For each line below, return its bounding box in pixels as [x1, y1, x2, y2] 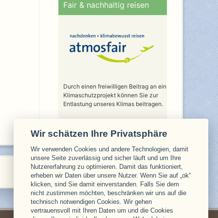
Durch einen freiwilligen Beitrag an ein [63, 82, 166, 90]
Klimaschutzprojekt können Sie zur [63, 91, 158, 99]
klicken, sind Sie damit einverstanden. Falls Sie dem [31, 180, 180, 188]
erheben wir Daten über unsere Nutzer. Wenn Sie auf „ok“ [31, 171, 191, 179]
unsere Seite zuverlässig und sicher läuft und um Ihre [31, 154, 182, 162]
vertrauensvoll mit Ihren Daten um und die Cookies [31, 206, 174, 214]
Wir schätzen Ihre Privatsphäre [31, 128, 168, 139]
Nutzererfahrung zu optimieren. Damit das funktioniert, [31, 163, 183, 170]
